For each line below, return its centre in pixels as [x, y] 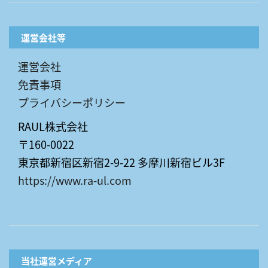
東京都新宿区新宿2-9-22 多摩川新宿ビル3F [121, 162]
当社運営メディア [57, 260]
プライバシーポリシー [72, 102]
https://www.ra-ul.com [75, 180]
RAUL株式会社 [53, 126]
